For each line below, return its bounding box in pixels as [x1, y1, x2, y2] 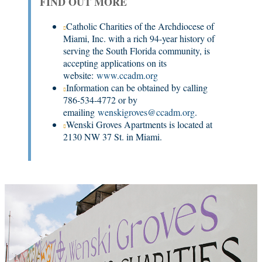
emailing [63, 105, 98, 118]
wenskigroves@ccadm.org [98, 105, 195, 118]
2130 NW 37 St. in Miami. [63, 130, 162, 143]
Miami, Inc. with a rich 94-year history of [63, 32, 215, 44]
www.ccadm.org [96, 68, 158, 81]
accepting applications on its [63, 56, 167, 69]
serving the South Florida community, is [63, 44, 210, 57]
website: [63, 68, 96, 81]
